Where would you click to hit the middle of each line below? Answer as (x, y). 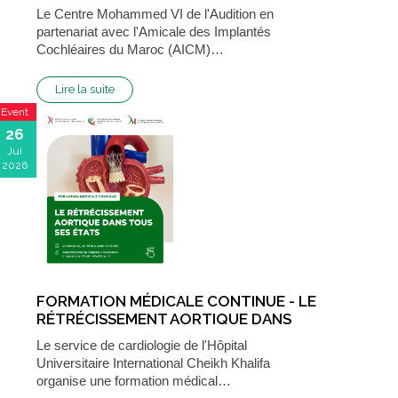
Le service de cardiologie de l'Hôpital (142, 345)
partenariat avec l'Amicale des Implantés (154, 31)
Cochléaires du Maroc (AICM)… (130, 49)
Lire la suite (85, 89)
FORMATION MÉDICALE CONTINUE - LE (176, 301)
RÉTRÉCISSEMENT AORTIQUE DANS (164, 318)
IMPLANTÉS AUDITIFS (112, 23)
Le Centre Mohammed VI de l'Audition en (155, 13)
